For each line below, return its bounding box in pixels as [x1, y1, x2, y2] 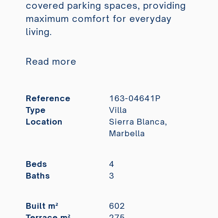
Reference [25, 93, 71, 104]
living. [25, 26, 52, 37]
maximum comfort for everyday [25, 13, 172, 24]
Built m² [25, 201, 58, 211]
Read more [25, 56, 76, 67]
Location [25, 117, 63, 127]
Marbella [109, 128, 145, 139]
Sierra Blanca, [109, 117, 167, 127]
